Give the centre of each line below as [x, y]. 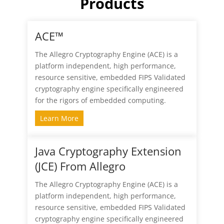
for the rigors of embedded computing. [100, 100]
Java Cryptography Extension [108, 151]
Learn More [59, 118]
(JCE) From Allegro [80, 166]
